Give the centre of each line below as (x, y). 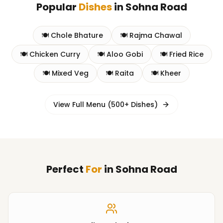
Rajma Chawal (156, 35)
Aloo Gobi (124, 54)
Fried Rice (186, 54)
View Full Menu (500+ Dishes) (106, 105)
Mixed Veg (70, 73)
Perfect (66, 169)
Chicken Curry (55, 54)
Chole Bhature (77, 35)
